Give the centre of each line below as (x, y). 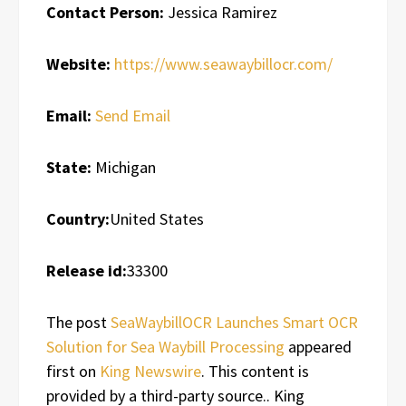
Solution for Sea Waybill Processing (165, 346)
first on (73, 371)
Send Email (133, 115)
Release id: (87, 270)
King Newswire (150, 371)
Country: (78, 218)
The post (78, 322)
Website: (78, 63)
